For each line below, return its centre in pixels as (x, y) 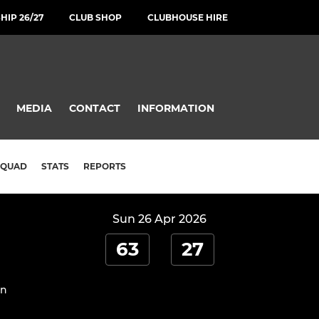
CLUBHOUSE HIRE (188, 17)
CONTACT (95, 108)
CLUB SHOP (95, 17)
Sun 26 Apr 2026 (159, 219)
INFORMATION (176, 108)
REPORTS (105, 167)
